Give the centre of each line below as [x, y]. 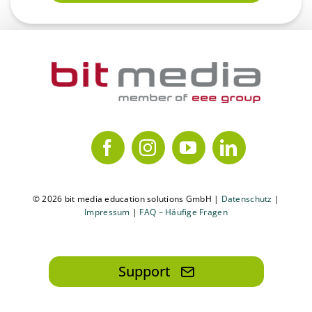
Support [144, 271]
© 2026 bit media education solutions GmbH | [127, 198]
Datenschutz [247, 198]
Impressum [107, 212]
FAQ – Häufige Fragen [184, 212]
